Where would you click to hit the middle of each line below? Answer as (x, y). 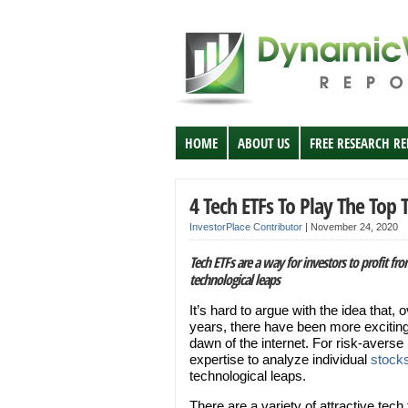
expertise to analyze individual (280, 359)
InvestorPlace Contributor (246, 227)
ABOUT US (264, 143)
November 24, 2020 (354, 227)
